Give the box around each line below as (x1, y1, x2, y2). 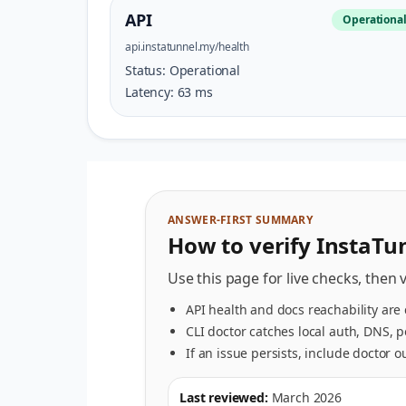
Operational (169, 62, 240, 79)
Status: (125, 62, 169, 79)
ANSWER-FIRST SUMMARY (168, 212, 313, 227)
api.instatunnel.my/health (125, 39, 249, 54)
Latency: (125, 83, 178, 101)
